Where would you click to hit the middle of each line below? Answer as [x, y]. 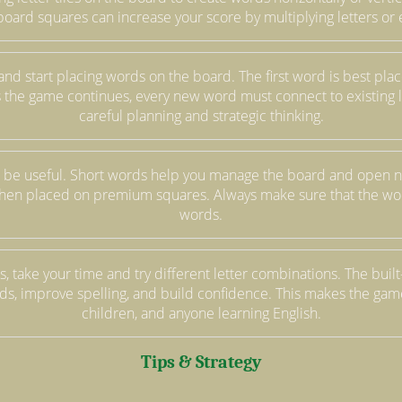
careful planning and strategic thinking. [201, 115]
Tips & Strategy [201, 362]
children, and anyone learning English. [201, 313]
